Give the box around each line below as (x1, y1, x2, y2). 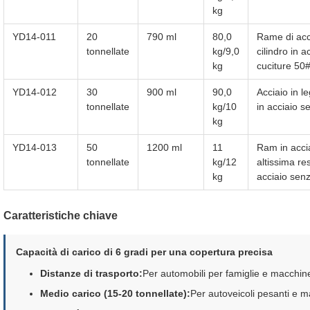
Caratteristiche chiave (3, 210, 118, 221)
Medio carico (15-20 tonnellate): (40, 288, 190, 299)
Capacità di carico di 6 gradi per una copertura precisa (16, 246, 273, 257)
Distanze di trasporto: (40, 268, 143, 279)
